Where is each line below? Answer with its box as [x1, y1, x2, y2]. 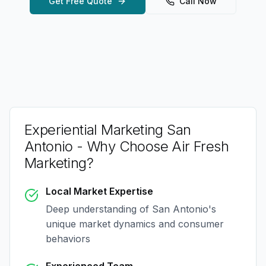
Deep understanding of [46, 203, 152, 215]
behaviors [46, 233, 90, 245]
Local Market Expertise [46, 185, 153, 197]
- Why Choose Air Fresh [72, 138, 229, 155]
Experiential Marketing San [24, 121, 191, 138]
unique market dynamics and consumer [46, 218, 224, 230]
